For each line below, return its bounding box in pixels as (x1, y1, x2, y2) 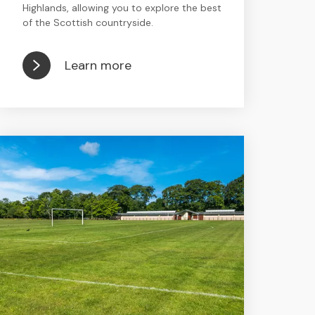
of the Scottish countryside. (22, 16, 153, 29)
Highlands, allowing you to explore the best (22, 1, 221, 14)
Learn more (64, 56, 131, 74)
